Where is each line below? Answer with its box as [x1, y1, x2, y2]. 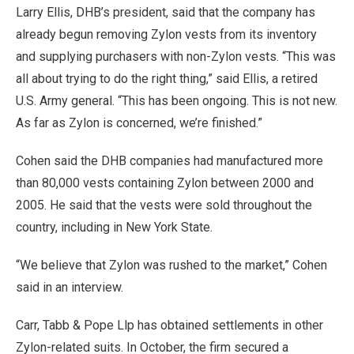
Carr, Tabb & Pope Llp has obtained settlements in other [16, 318, 323, 333]
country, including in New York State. [16, 220, 213, 235]
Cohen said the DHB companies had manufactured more [16, 153, 323, 168]
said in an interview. [16, 280, 123, 295]
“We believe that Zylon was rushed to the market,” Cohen [16, 258, 327, 273]
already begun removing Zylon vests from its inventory [16, 27, 317, 42]
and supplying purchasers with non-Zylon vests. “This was [16, 49, 336, 64]
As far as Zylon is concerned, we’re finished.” [16, 115, 262, 130]
